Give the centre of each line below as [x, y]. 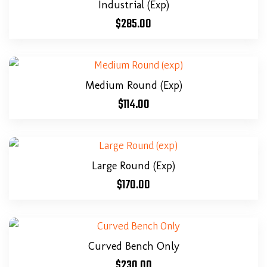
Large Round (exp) [133, 166]
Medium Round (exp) [133, 85]
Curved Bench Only [133, 246]
